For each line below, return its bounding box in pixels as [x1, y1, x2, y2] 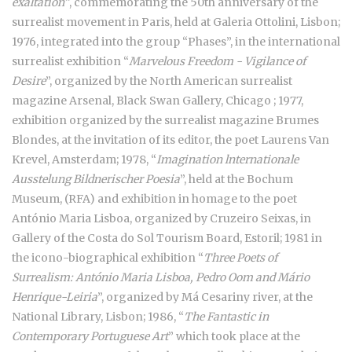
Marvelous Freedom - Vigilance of [129, 53, 306, 68]
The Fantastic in [184, 309, 269, 324]
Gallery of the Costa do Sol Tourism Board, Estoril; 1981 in [12, 230, 322, 245]
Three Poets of [203, 250, 277, 265]
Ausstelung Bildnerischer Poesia [12, 171, 180, 186]
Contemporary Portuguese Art [12, 328, 168, 343]
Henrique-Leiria [12, 289, 97, 304]
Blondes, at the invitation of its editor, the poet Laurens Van [12, 132, 329, 147]
